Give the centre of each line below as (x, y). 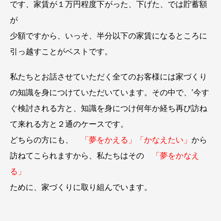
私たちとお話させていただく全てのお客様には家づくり (109, 76)
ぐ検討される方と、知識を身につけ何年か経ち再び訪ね (109, 108)
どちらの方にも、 (45, 140)
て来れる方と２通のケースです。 (69, 124)
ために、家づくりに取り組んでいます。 (81, 187)
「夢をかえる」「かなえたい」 (136, 140)
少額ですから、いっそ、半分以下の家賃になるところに (109, 36)
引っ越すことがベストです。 (61, 51)
